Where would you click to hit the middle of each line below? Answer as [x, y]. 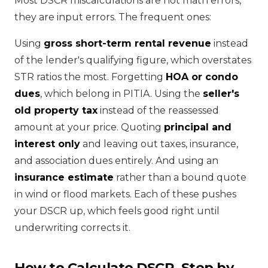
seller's [221, 93]
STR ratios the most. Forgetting [90, 77]
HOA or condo [202, 77]
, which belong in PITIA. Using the [121, 93]
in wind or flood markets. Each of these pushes [125, 194]
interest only [47, 144]
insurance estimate [64, 177]
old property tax [56, 110]
